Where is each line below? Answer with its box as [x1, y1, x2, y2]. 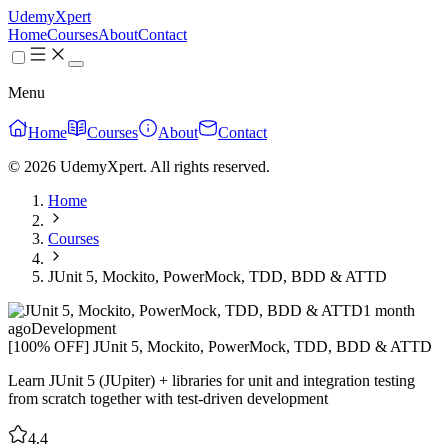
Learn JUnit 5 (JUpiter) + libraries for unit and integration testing [8, 372, 415, 389]
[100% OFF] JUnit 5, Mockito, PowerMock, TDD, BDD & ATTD [8, 338, 432, 355]
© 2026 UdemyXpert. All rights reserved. [8, 158, 270, 175]
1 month [363, 302, 415, 319]
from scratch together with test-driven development [8, 390, 328, 407]
